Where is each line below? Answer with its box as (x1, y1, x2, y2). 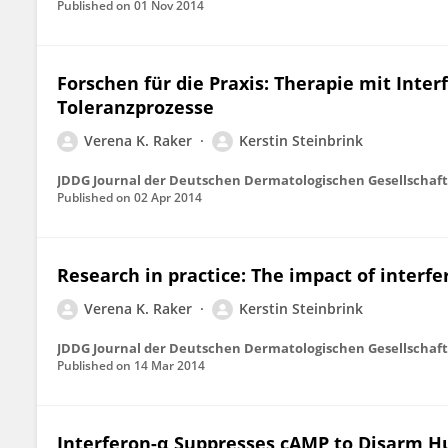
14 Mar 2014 (134, 357, 205, 374)
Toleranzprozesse (57, 95, 214, 119)
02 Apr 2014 (134, 189, 202, 206)
